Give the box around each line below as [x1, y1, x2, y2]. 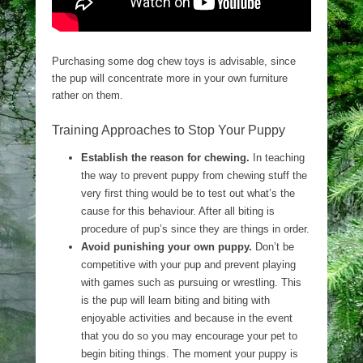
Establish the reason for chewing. [81, 152, 250, 164]
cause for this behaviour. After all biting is [81, 205, 275, 217]
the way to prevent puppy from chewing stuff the [81, 169, 307, 181]
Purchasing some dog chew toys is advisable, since [52, 55, 296, 67]
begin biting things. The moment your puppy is [81, 348, 298, 360]
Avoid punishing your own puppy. [81, 241, 252, 253]
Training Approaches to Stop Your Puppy [52, 123, 285, 137]
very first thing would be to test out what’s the [81, 187, 295, 199]
